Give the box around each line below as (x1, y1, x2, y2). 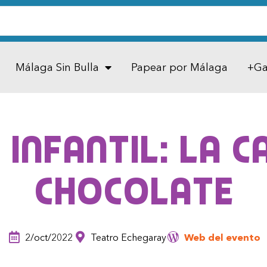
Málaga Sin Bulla (15, 61, 99, 74)
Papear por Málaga (131, 61, 228, 74)
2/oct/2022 (24, 231, 73, 244)
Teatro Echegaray (90, 231, 166, 244)
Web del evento (184, 231, 260, 244)
